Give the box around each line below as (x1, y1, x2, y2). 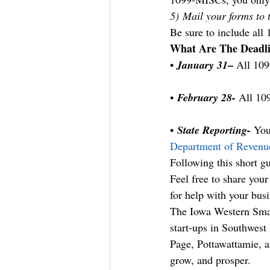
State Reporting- (177, 122, 251, 137)
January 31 (177, 57, 228, 72)
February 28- (177, 90, 236, 105)
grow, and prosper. (170, 253, 251, 267)
